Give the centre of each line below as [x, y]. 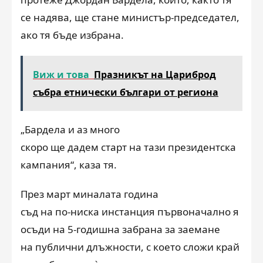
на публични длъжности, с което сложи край [130, 247]
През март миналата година [90, 194]
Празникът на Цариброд [155, 74]
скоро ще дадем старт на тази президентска [128, 147]
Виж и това [61, 74]
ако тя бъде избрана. [72, 35]
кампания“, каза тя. [69, 164]
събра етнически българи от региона [126, 92]
